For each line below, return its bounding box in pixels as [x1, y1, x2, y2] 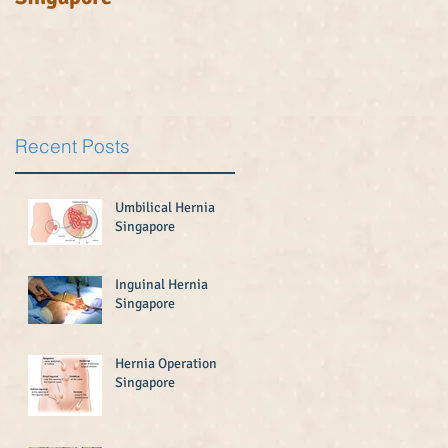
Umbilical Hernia [115, 198, 215, 216]
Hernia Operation [115, 354, 217, 372]
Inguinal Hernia [115, 275, 208, 293]
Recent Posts [15, 133, 130, 158]
